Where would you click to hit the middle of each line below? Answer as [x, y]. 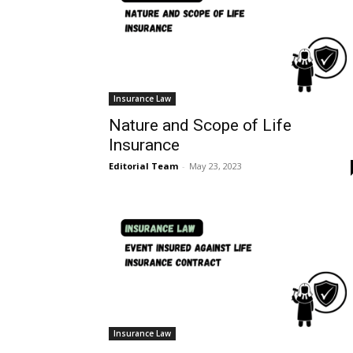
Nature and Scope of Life [200, 126]
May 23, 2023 [216, 166]
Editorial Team [143, 166]
